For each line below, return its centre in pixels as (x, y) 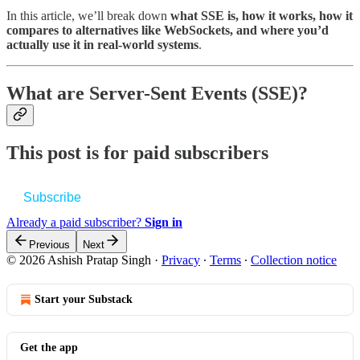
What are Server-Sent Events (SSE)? (157, 93)
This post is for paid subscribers (137, 152)
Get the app (49, 347)
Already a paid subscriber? (76, 222)
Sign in (164, 222)
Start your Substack (84, 299)
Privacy (181, 260)
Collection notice (294, 260)
